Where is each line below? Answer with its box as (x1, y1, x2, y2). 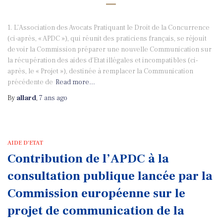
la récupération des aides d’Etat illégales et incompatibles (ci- (7, 56, 198, 65)
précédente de (7, 78, 53, 87)
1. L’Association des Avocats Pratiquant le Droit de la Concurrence (7, 23, 210, 32)
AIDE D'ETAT (7, 139, 43, 147)
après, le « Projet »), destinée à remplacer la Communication (7, 67, 193, 76)
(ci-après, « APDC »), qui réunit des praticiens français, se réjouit (7, 34, 207, 43)
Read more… (55, 78, 95, 87)
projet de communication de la (7, 203, 184, 219)
